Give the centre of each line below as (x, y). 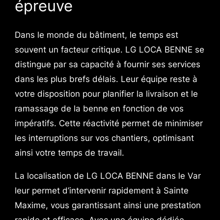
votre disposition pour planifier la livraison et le (106, 94)
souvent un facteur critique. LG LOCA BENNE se (109, 49)
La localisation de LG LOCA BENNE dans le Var (108, 176)
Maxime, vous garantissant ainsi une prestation (108, 205)
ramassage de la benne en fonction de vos (99, 108)
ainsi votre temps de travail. (69, 152)
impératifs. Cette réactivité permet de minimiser (109, 123)
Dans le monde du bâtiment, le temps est (96, 35)
